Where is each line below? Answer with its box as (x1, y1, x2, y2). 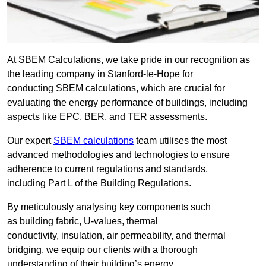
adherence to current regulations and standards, (7, 164, 208, 175)
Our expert (7, 135, 53, 146)
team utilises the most (134, 135, 227, 146)
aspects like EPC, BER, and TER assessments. (7, 112, 207, 122)
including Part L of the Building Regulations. (7, 178, 191, 189)
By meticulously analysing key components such (7, 202, 211, 213)
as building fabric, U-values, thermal (7, 216, 158, 227)
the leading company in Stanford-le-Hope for (7, 69, 193, 80)
